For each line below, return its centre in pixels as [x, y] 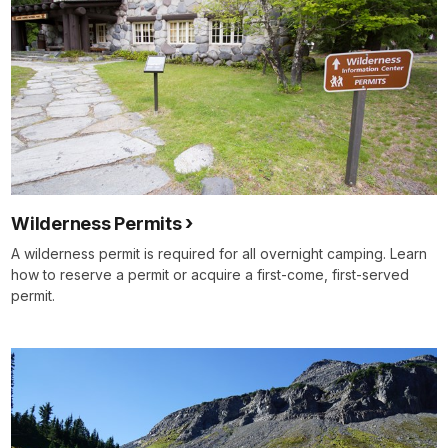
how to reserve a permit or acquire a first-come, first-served [210, 275]
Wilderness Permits [96, 224]
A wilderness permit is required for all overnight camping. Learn [219, 254]
